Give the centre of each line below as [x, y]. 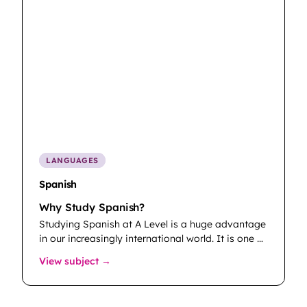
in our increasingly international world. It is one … [151, 238]
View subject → [75, 261]
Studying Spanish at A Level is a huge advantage [152, 224]
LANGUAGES [72, 161]
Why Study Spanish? [92, 207]
